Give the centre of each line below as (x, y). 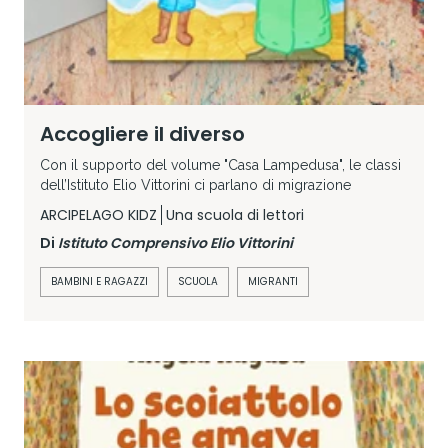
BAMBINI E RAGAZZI (99, 281)
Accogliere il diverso (142, 133)
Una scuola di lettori (235, 214)
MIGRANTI (273, 281)
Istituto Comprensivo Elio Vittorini (175, 242)
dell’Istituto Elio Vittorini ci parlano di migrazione (195, 184)
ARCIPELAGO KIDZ (98, 214)
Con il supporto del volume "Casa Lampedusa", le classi (220, 164)
